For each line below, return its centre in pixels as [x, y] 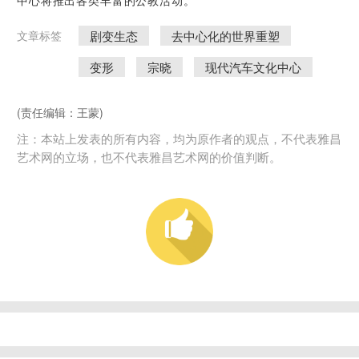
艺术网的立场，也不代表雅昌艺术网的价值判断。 [149, 157]
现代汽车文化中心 [253, 67]
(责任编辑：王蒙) [60, 113]
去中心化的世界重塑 [226, 36]
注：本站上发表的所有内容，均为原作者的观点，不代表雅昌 [179, 138]
